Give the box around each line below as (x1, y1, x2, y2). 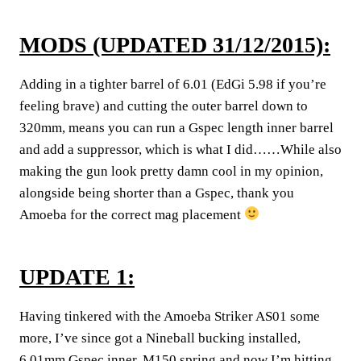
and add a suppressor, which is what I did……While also (19, 141, 342, 157)
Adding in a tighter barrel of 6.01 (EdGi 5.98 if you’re (19, 76, 326, 92)
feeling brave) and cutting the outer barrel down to (19, 98, 308, 114)
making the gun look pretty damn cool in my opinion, (19, 163, 323, 179)
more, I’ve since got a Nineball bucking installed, (19, 330, 301, 346)
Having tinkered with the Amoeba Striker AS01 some (19, 308, 320, 324)
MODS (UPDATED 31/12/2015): (19, 31, 330, 57)
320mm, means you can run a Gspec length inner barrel (19, 119, 334, 135)
